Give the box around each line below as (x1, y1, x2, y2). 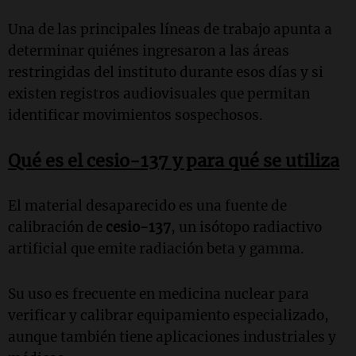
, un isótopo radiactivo (171, 218, 322, 236)
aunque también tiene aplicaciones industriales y (8, 327, 336, 346)
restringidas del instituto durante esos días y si (8, 63, 323, 81)
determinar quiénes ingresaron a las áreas (8, 41, 289, 60)
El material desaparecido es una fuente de (8, 196, 287, 215)
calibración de (8, 218, 106, 236)
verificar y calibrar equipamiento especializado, (8, 306, 329, 324)
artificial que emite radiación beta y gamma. (8, 239, 304, 257)
